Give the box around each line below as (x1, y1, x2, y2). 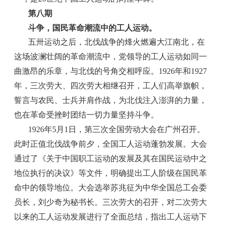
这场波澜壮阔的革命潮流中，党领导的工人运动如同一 (14, 52, 207, 61)
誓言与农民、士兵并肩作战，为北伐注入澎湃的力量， (14, 95, 207, 104)
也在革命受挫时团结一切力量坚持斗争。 (14, 110, 159, 119)
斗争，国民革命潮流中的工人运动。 (28, 21, 157, 33)
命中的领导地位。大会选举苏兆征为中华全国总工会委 (14, 183, 207, 192)
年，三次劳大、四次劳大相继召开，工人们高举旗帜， (14, 81, 207, 90)
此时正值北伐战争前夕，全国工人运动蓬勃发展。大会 (14, 139, 207, 148)
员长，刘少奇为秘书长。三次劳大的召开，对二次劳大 (14, 197, 207, 206)
